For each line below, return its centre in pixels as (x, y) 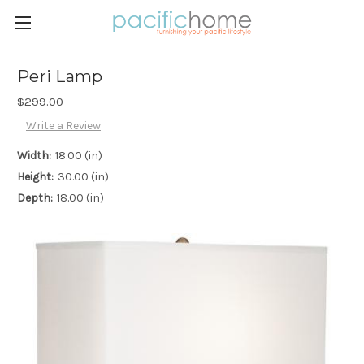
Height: (35, 177)
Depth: (35, 198)
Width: (34, 156)
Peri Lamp (60, 77)
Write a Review (63, 126)
